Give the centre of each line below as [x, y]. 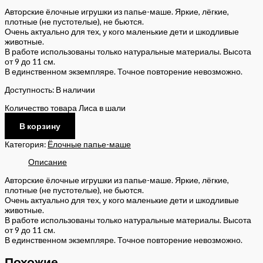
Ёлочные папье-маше [89, 144]
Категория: [26, 144]
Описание [48, 162]
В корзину [40, 126]
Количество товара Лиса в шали [65, 107]
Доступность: [29, 90]
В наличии [75, 90]
